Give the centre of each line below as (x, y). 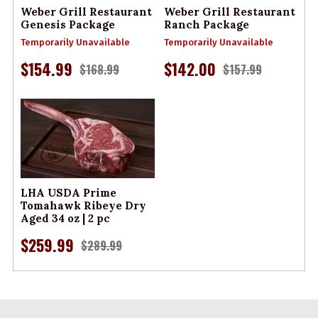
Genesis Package (68, 25)
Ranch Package (206, 25)
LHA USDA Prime (68, 193)
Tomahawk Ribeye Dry (83, 206)
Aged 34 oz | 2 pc (65, 219)
